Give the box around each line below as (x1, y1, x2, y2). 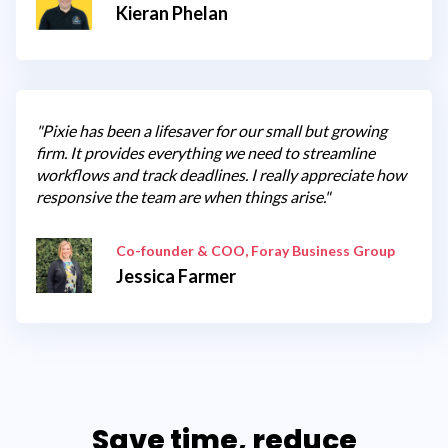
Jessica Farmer (116, 265, 236, 288)
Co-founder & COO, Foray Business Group (116, 242, 395, 260)
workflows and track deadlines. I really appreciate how (36, 164, 406, 184)
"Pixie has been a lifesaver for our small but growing (36, 120, 387, 140)
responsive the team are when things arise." (36, 186, 330, 206)
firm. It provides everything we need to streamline (36, 142, 375, 162)
